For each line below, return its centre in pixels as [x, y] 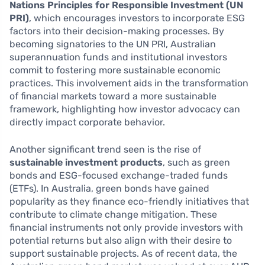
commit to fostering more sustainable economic [115, 70]
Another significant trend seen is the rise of [105, 150]
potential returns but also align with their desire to [121, 241]
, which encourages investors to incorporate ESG [137, 18]
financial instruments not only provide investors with [126, 228]
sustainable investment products [86, 163]
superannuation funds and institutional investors [118, 57]
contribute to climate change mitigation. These [113, 215]
